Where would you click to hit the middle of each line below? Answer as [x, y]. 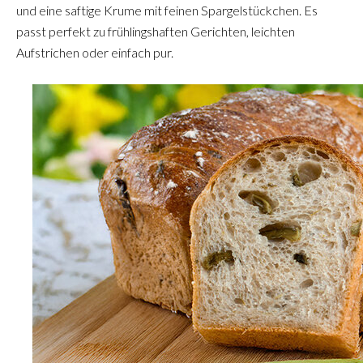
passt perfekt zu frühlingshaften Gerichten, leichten [156, 31]
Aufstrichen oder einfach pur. [95, 52]
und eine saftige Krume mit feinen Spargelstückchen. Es [167, 10]
